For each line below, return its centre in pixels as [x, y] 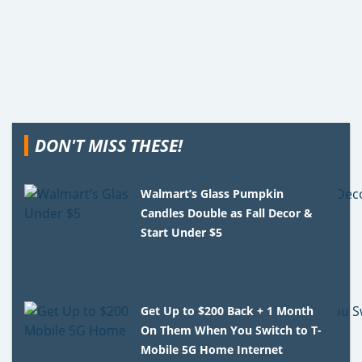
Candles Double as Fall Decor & [227, 213]
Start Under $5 [182, 232]
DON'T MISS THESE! [109, 145]
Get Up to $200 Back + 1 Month [227, 310]
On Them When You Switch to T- [232, 330]
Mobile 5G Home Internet [212, 349]
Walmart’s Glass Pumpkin [213, 193]
